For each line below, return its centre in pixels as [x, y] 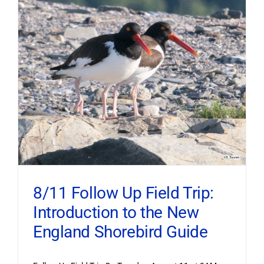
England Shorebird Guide [120, 232]
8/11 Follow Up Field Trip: [123, 193]
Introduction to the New [116, 213]
